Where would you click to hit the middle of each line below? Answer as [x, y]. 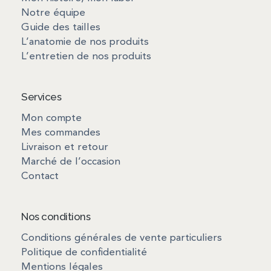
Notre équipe [53, 13]
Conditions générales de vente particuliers [122, 238]
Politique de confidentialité [84, 253]
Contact [40, 177]
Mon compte [51, 119]
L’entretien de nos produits [86, 57]
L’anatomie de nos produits [85, 42]
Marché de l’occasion [71, 162]
